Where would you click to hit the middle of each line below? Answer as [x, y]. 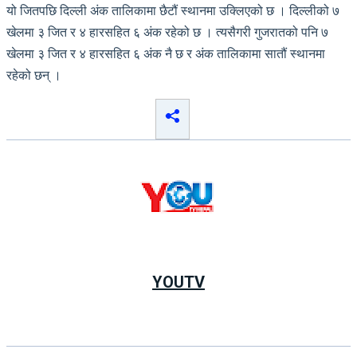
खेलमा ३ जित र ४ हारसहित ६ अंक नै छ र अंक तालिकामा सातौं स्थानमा [166, 53]
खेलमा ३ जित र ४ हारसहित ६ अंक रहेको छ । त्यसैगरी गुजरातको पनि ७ [167, 32]
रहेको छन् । [34, 75]
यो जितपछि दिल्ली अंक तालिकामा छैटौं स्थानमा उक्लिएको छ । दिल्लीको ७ [173, 10]
